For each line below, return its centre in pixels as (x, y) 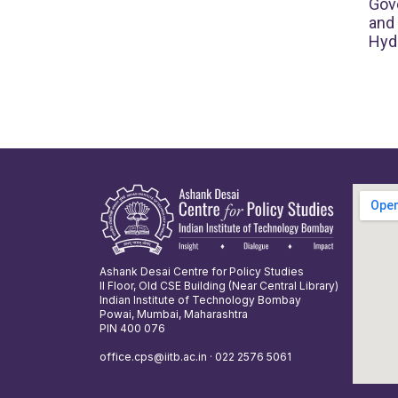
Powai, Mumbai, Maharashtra (174, 314)
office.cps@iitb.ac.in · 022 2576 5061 (195, 357)
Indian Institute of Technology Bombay (200, 300)
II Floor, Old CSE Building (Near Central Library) (219, 286)
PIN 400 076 (132, 329)
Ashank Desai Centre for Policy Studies (202, 272)
